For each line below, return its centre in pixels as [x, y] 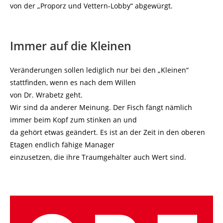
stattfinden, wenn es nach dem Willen [73, 82]
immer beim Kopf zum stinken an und [73, 120]
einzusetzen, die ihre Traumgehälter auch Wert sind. [98, 157]
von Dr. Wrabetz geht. [46, 95]
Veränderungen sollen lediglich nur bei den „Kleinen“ [99, 70]
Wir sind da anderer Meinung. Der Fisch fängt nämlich [101, 107]
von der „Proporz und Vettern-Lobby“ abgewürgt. [91, 6]
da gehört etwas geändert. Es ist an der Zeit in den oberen [108, 132]
